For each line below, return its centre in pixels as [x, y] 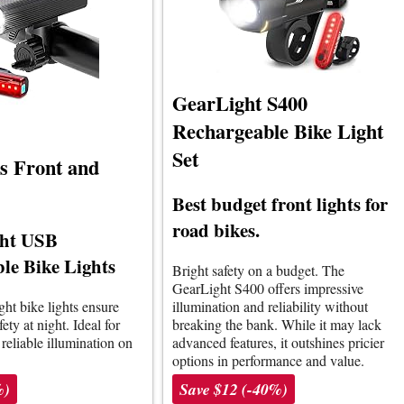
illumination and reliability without [270, 306]
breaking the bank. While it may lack [277, 324]
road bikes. [216, 230]
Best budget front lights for [280, 203]
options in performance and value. [268, 360]
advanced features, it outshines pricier [278, 342]
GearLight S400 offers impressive [268, 288]
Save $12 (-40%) [234, 390]
